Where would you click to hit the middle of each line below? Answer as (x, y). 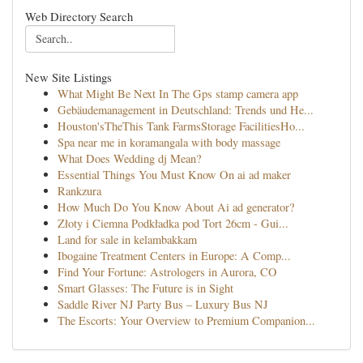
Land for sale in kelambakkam (127, 239)
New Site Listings (68, 77)
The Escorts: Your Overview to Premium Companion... (186, 320)
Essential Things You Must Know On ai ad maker (174, 175)
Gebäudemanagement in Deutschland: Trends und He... (186, 110)
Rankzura (79, 191)
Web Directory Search (79, 16)
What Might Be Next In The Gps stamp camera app (178, 94)
